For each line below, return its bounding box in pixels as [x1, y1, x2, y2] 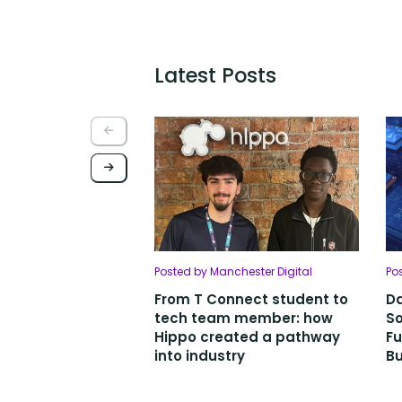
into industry [154, 346, 245, 366]
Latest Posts [154, 61, 276, 91]
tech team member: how [154, 309, 333, 328]
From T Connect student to [154, 290, 348, 310]
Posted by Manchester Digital [154, 264, 312, 280]
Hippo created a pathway [154, 328, 340, 347]
